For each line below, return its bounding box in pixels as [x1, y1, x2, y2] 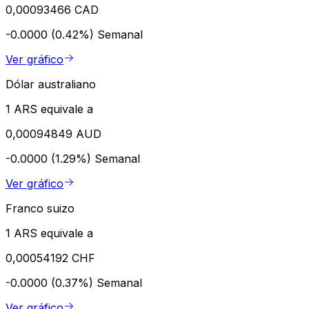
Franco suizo [6, 201, 74, 215]
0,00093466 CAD [6, 2, 99, 17]
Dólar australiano [6, 77, 96, 91]
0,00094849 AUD [6, 126, 101, 141]
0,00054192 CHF [6, 250, 95, 265]
